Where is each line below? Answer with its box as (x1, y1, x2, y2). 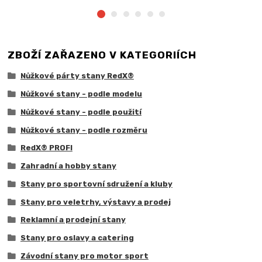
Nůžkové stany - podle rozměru (20, 125, 147, 135)
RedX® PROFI (20, 143, 73, 153)
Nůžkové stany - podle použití (20, 107, 142, 116)
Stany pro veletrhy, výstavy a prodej (20, 197, 171, 206)
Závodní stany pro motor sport (20, 251, 149, 260)
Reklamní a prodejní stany (20, 215, 126, 225)
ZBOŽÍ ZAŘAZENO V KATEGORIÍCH (8, 49, 197, 61)
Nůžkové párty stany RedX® (20, 71, 134, 81)
